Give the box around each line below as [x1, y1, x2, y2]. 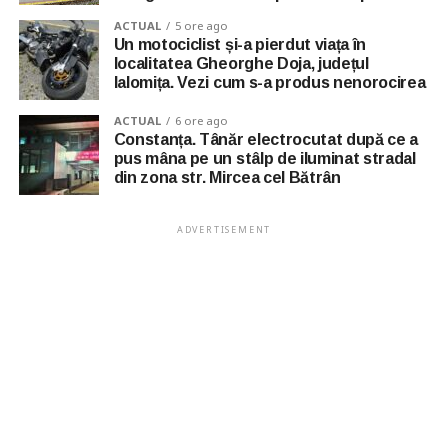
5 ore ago [174, 17, 228, 33]
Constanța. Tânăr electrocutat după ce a [113, 130, 419, 148]
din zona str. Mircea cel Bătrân [113, 168, 341, 186]
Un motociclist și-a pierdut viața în [113, 35, 367, 53]
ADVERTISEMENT [176, 222, 272, 236]
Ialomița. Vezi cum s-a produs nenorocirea [113, 73, 426, 91]
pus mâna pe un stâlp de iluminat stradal [113, 149, 416, 167]
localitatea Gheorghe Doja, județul [113, 54, 369, 72]
